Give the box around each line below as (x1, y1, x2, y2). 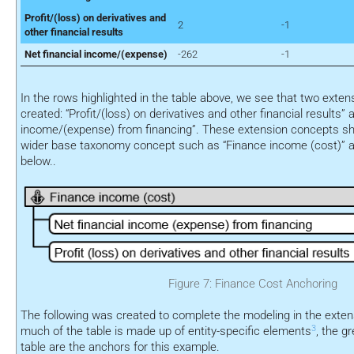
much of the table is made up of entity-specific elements (21, 324, 311, 339)
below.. (21, 154, 56, 169)
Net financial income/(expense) (24, 48, 168, 61)
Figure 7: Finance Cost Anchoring (168, 277, 337, 292)
